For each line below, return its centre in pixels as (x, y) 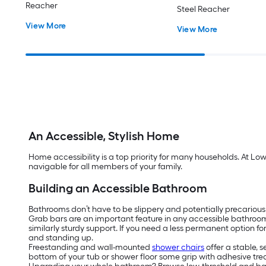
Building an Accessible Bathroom (118, 189)
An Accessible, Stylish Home (104, 136)
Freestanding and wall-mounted (90, 248)
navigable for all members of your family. (106, 167)
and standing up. (61, 238)
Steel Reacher (203, 9)
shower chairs (178, 248)
